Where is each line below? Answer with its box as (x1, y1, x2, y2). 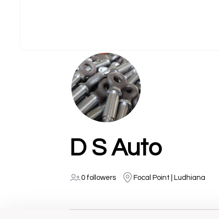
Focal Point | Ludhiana (133, 174, 205, 181)
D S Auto (69, 136, 162, 160)
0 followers (81, 174, 116, 181)
